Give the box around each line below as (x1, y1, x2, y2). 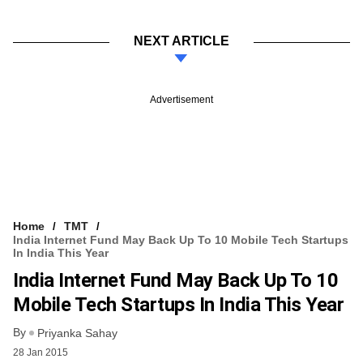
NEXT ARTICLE (134, 33, 229, 48)
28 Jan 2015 (13, 347, 68, 359)
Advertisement (150, 93, 213, 105)
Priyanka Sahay (37, 327, 117, 340)
